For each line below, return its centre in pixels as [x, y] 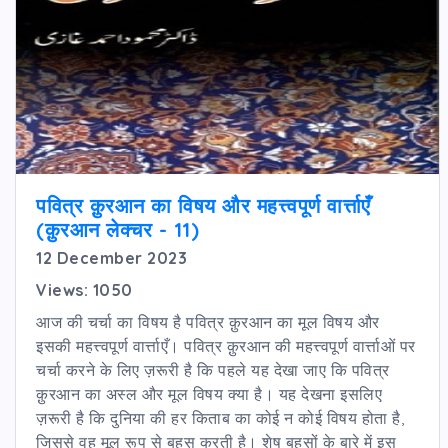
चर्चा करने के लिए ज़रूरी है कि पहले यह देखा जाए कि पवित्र [213, 369]
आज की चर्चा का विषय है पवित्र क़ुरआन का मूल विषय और [208, 321]
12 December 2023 [111, 257]
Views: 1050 [84, 289]
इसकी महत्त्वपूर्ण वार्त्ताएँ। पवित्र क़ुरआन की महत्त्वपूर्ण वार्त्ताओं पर [226, 345]
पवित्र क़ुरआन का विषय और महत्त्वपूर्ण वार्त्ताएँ [203, 205]
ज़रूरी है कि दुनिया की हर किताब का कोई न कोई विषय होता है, [220, 417]
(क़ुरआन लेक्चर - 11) [117, 229]
